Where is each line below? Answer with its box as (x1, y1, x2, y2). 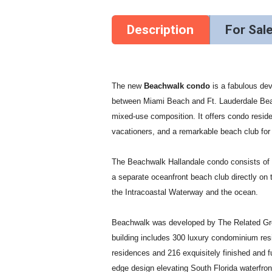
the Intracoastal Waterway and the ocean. (112, 188, 259, 197)
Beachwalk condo (144, 81, 213, 90)
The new (112, 81, 144, 90)
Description (127, 22, 194, 37)
